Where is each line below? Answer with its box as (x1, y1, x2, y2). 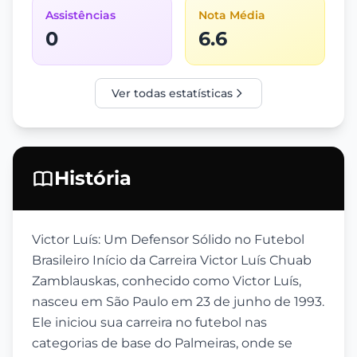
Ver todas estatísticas (112, 86, 233, 100)
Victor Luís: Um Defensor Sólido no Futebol (32, 232, 304, 247)
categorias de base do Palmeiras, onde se (32, 335, 292, 351)
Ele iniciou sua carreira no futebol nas (32, 315, 267, 330)
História (54, 167, 131, 190)
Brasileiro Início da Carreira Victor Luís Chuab (32, 253, 312, 268)
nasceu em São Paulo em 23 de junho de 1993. (32, 294, 324, 309)
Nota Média (198, 8, 265, 22)
